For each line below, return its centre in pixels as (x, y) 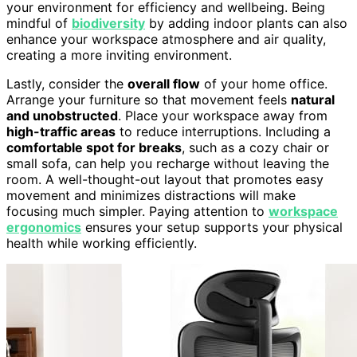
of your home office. (264, 83)
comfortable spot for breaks (94, 147)
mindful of (39, 23)
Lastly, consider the (67, 83)
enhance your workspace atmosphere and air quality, (166, 39)
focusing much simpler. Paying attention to (137, 211)
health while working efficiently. (102, 243)
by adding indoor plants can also (246, 23)
